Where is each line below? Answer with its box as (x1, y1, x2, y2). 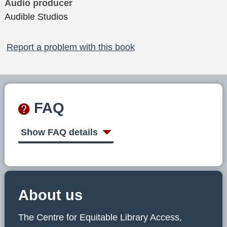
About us (18, 187, 83, 204)
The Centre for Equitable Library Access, (18, 212, 182, 223)
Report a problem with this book (6, 42, 135, 52)
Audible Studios (5, 11, 68, 22)
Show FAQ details (20, 127, 98, 137)
